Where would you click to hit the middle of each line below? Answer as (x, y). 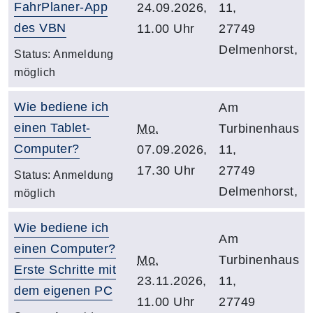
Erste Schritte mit (65, 269)
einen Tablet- (52, 128)
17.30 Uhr (166, 170)
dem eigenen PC (63, 290)
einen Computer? (65, 248)
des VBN (40, 28)
